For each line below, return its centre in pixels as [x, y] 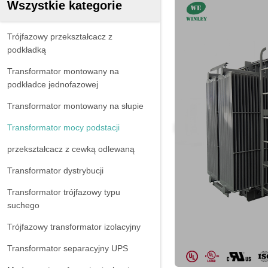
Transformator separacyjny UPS [68, 248]
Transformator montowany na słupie [75, 106]
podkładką [27, 50]
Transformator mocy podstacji [63, 127]
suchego [23, 205]
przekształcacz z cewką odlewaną [71, 149]
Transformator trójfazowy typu [64, 192]
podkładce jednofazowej [53, 84]
